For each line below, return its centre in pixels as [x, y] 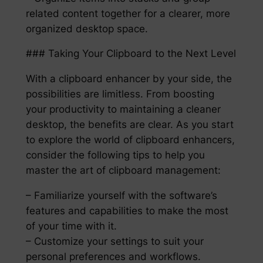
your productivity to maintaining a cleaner [123, 109]
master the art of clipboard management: [123, 171]
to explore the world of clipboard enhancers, [130, 140]
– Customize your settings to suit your [114, 242]
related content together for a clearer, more [128, 13]
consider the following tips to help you [115, 155]
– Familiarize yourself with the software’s [121, 196]
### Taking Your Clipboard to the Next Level [131, 54]
